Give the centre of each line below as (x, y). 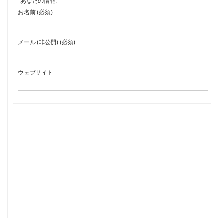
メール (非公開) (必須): (47, 42)
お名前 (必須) (35, 12)
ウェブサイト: (36, 73)
